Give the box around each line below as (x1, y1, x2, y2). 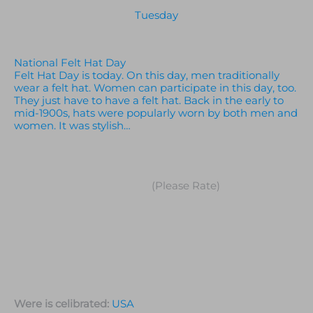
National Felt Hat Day (14, 56, 126, 69)
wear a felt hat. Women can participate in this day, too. (14, 81, 296, 94)
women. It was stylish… (14, 119, 131, 132)
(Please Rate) (149, 180, 220, 192)
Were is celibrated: (14, 298, 112, 311)
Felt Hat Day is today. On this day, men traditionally (14, 68, 279, 82)
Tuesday (135, 8, 178, 22)
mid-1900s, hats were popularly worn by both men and (14, 106, 298, 119)
